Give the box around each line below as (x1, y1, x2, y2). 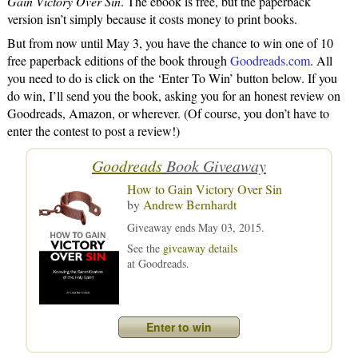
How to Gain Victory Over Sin (127, 180, 282, 197)
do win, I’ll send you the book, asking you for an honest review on (6, 86, 340, 104)
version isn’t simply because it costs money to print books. (6, 10, 297, 27)
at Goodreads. (127, 255, 189, 271)
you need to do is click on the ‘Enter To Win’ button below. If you (6, 69, 337, 86)
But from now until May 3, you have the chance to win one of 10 (6, 34, 333, 51)
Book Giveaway (162, 154, 266, 176)
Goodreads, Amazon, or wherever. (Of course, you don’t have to (6, 104, 329, 121)
